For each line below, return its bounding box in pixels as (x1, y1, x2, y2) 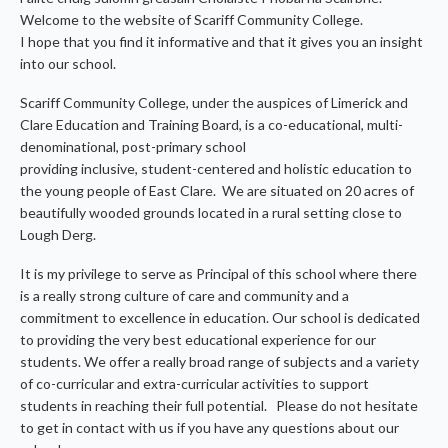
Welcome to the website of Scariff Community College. (19, 11, 363, 29)
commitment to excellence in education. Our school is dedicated (19, 309, 420, 327)
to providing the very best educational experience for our (19, 331, 376, 349)
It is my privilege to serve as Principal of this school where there (19, 265, 417, 283)
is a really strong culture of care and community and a (19, 287, 349, 305)
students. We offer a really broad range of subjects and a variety (19, 353, 419, 371)
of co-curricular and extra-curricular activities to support (19, 375, 369, 393)
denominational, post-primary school (19, 138, 246, 156)
